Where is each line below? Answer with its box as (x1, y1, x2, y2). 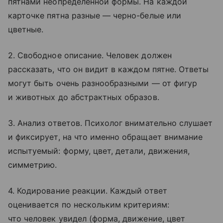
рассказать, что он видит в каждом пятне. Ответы (8, 64, 209, 74)
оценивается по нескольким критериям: (8, 199, 169, 210)
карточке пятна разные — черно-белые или (8, 10, 181, 20)
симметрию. (8, 159, 57, 170)
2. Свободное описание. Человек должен (8, 50, 172, 60)
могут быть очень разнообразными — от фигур (8, 78, 198, 88)
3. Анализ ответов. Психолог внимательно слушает (8, 117, 213, 128)
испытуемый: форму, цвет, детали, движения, (8, 145, 190, 156)
